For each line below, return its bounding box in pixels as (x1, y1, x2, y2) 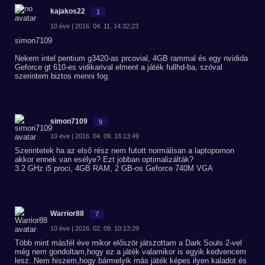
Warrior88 (50, 209, 84, 218)
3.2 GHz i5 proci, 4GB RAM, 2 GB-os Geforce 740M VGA (15, 164, 213, 173)
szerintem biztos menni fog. (15, 72, 110, 80)
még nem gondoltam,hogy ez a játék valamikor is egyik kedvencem (15, 247, 246, 256)
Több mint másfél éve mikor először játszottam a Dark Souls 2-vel (15, 238, 242, 247)
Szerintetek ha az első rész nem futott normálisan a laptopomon (15, 146, 234, 155)
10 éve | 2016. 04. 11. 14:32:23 (50, 22, 138, 30)
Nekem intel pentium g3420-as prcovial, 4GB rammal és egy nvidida (15, 54, 248, 63)
